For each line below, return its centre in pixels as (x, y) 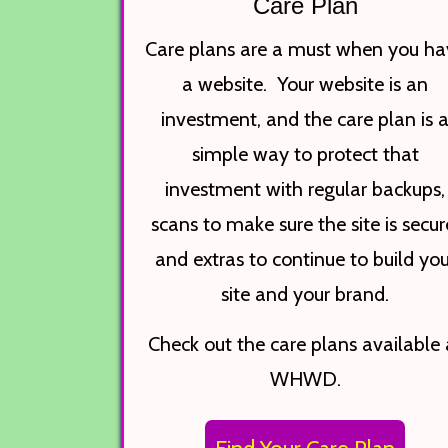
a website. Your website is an (305, 84)
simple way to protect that (305, 154)
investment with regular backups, (305, 189)
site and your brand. (305, 294)
